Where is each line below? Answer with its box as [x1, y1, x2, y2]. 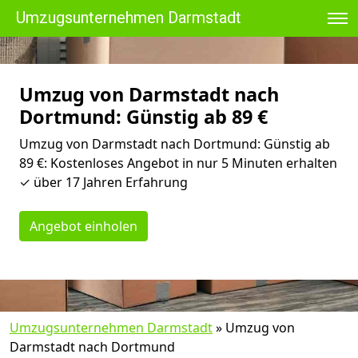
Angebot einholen [30, 217, 137, 235]
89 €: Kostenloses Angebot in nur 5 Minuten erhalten [19, 154, 337, 172]
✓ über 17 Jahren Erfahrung [19, 173, 188, 191]
